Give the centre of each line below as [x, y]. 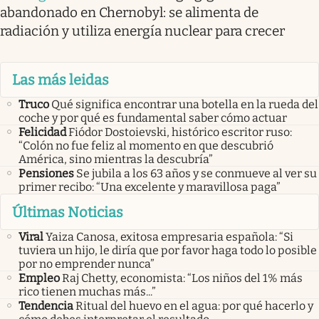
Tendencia [46, 305]
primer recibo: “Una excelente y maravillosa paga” [150, 187]
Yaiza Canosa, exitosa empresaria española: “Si [169, 236]
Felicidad [42, 132]
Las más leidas [61, 80]
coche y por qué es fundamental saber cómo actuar [153, 118]
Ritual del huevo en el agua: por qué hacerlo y [194, 305]
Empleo [39, 278]
